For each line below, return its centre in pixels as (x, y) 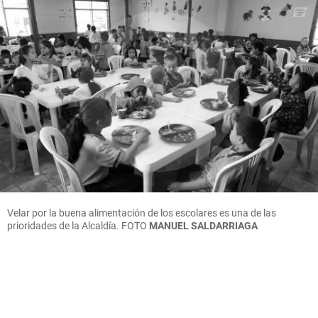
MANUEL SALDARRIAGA (203, 225)
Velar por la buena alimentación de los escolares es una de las (142, 213)
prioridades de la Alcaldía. (64, 225)
